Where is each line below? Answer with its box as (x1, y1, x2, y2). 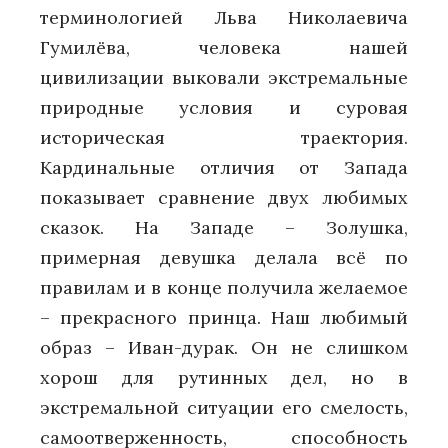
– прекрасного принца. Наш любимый (40, 306, 408, 330)
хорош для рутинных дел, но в (40, 366, 408, 390)
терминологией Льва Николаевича (40, 6, 408, 30)
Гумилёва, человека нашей (40, 36, 408, 60)
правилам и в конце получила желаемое (40, 276, 408, 300)
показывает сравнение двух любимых (40, 186, 408, 210)
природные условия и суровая (40, 96, 408, 120)
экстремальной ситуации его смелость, (40, 396, 408, 420)
